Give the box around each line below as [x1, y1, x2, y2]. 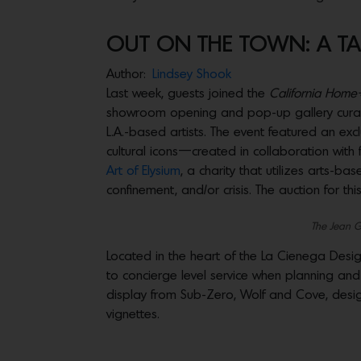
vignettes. [106, 308, 160, 321]
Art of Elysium [106, 165, 180, 177]
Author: [106, 68, 146, 81]
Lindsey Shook [152, 68, 231, 81]
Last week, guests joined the [106, 88, 269, 100]
